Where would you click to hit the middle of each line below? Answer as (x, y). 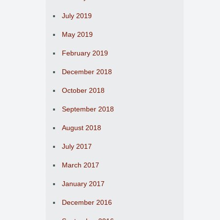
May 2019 (77, 34)
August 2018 (82, 128)
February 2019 (85, 53)
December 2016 (87, 202)
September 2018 (88, 109)
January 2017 (83, 184)
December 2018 (87, 72)
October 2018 (83, 90)
